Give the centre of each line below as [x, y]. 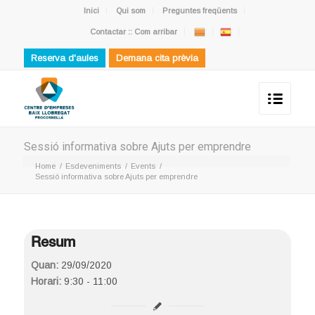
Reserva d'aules [64, 58]
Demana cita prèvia [157, 58]
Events [143, 166]
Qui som [131, 11]
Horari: [46, 281]
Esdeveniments [93, 166]
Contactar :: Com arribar [133, 32]
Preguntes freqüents [200, 11]
